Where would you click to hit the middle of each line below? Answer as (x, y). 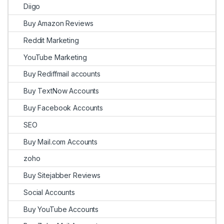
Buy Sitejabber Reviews (62, 175)
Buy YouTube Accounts (61, 209)
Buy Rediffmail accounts (62, 74)
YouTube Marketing (55, 57)
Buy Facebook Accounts (63, 107)
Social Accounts (49, 192)
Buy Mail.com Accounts (61, 141)
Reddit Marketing (51, 40)
